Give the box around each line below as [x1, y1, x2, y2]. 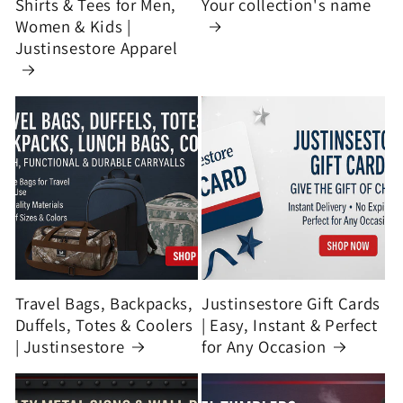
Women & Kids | [14, 14, 131, 37]
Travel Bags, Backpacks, [14, 291, 193, 314]
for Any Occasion [201, 335, 327, 357]
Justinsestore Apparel [14, 36, 178, 58]
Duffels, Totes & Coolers [14, 313, 193, 336]
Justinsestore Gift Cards [201, 291, 381, 314]
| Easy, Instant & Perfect [201, 313, 378, 336]
